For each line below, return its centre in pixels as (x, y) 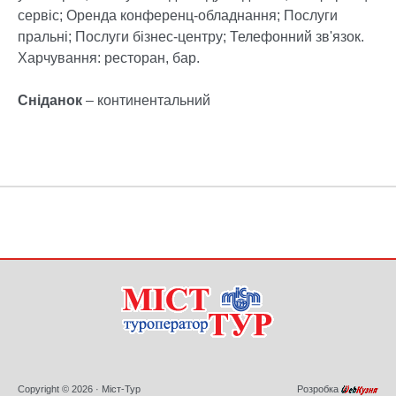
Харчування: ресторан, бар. (109, 58)
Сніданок (50, 101)
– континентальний (146, 101)
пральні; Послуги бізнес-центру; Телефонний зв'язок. (191, 37)
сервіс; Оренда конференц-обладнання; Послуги (178, 16)
